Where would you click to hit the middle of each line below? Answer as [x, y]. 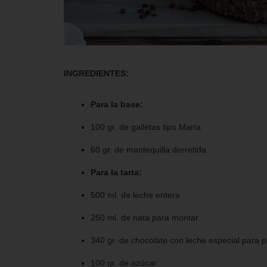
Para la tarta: [116, 172]
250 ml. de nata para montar [145, 217]
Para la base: [117, 104]
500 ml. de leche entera [135, 195]
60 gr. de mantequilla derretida [148, 149]
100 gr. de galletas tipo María [146, 127]
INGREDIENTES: [96, 73]
